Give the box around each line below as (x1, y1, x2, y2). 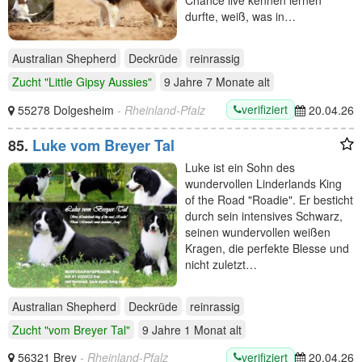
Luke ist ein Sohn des (185, 159, 295, 175)
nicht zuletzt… (185, 256, 257, 272)
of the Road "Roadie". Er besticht (185, 192, 353, 208)
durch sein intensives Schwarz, (185, 208, 343, 224)
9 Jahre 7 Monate (164, 74, 255, 90)
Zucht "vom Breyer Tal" (12, 321, 130, 338)
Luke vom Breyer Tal (32, 135, 175, 156)
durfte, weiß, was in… (185, 8, 296, 25)
